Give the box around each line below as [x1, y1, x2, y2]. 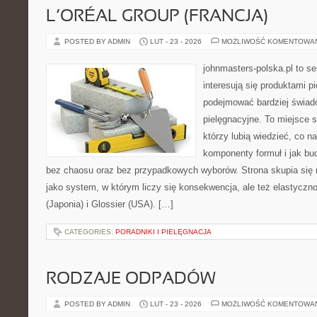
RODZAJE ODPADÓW [46, 272, 216, 287]
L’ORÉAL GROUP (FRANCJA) [46, 9, 268, 25]
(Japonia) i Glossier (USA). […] [46, 199, 173, 209]
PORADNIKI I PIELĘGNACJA [115, 228, 212, 236]
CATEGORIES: [64, 228, 115, 236]
